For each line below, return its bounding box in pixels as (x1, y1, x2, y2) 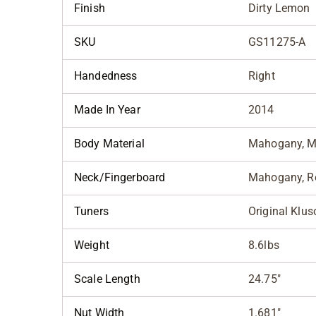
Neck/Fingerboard (74, 171, 166, 185)
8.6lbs (248, 238, 279, 253)
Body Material (74, 137, 145, 151)
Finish (74, 1, 105, 16)
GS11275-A (248, 35, 306, 49)
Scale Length (74, 272, 140, 286)
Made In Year (74, 103, 140, 117)
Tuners (74, 205, 109, 219)
